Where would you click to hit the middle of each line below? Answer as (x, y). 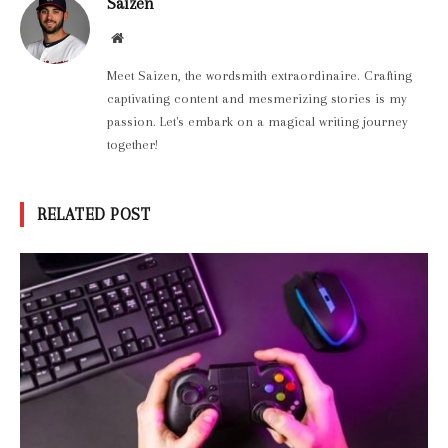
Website (144, 37)
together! (132, 145)
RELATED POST (94, 215)
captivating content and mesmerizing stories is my (257, 99)
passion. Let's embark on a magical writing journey (257, 122)
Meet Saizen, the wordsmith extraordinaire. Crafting (259, 76)
